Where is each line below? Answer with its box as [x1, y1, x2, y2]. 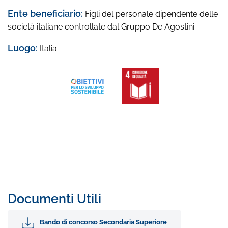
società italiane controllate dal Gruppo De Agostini [8, 22, 194, 32]
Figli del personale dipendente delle [85, 9, 218, 19]
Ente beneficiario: [8, 8, 85, 19]
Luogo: [8, 43, 40, 54]
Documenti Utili [8, 190, 101, 206]
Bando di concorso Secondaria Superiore [40, 218, 167, 226]
